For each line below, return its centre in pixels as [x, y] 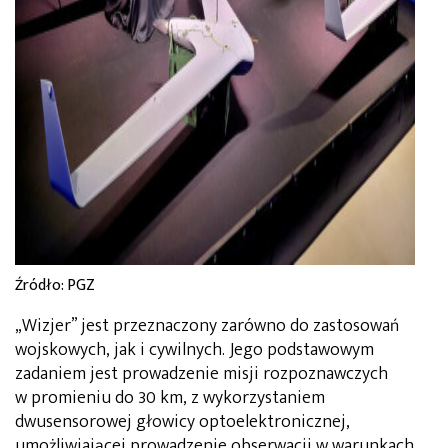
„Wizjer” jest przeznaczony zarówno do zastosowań [207, 325]
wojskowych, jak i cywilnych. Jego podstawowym [194, 349]
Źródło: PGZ [55, 285]
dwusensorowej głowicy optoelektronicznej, [182, 421]
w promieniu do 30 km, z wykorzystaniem [170, 397]
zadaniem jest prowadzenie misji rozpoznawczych [201, 373]
